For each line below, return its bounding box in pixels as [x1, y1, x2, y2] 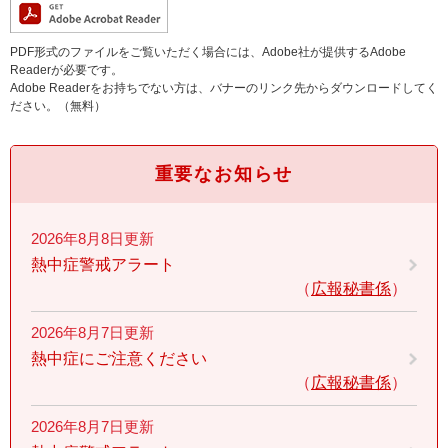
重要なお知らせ [154, 163, 294, 184]
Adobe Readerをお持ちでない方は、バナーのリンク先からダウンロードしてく [10, 80, 438, 95]
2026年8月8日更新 [31, 229, 154, 247]
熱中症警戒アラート [31, 255, 175, 273]
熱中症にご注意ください [31, 349, 207, 367]
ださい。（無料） [10, 98, 106, 113]
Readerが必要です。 [10, 62, 123, 77]
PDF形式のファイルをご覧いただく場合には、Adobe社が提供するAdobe [10, 44, 406, 59]
